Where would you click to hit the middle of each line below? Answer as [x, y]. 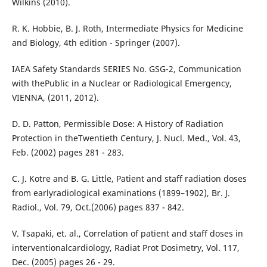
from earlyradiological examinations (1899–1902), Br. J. [121, 193]
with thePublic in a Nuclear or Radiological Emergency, [122, 83]
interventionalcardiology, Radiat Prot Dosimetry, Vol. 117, [125, 248]
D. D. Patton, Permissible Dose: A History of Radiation [117, 124]
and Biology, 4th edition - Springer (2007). [96, 43]
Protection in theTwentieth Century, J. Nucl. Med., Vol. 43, [126, 138]
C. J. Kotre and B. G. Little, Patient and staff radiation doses [129, 179]
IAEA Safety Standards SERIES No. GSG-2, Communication [126, 69]
